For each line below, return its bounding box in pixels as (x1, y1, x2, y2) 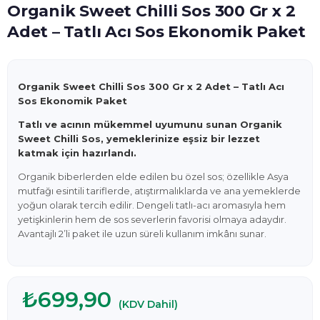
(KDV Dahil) (119, 298, 178, 311)
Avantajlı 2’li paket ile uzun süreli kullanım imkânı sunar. (18, 228, 266, 239)
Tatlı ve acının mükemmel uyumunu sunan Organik (18, 119, 282, 130)
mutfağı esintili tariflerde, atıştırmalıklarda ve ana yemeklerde (18, 185, 301, 196)
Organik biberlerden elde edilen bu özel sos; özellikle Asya (18, 171, 289, 182)
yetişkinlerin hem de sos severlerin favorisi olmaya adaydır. (18, 214, 286, 225)
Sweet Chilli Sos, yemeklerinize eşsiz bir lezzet (18, 133, 260, 144)
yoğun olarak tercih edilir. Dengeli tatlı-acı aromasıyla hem (18, 199, 286, 211)
